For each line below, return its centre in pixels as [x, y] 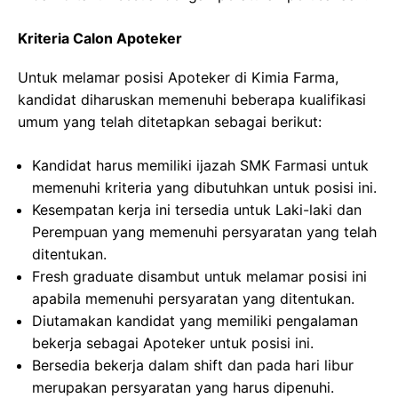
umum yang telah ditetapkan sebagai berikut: [170, 122]
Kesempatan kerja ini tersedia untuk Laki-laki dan [197, 210]
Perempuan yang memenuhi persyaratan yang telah [204, 232]
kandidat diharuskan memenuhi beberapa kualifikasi [192, 99]
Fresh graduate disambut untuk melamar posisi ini [199, 276]
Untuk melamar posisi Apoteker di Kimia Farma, [178, 77]
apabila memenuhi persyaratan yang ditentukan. [193, 298]
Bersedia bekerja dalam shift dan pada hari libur [193, 365]
